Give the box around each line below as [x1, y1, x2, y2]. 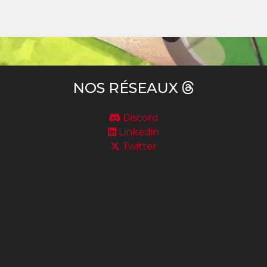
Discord [120, 112, 159, 124]
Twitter [120, 141, 157, 153]
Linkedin [116, 126, 159, 138]
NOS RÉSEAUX [73, 79, 182, 97]
